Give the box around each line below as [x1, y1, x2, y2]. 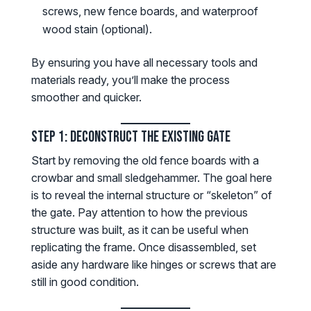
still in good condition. [31, 275, 139, 289]
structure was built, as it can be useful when [31, 223, 249, 237]
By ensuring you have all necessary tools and [31, 56, 258, 70]
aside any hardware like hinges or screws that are [31, 258, 276, 272]
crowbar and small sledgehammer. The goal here [31, 171, 272, 185]
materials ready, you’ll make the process [31, 73, 230, 87]
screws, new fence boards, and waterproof [42, 4, 258, 19]
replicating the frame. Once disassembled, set [31, 240, 256, 255]
